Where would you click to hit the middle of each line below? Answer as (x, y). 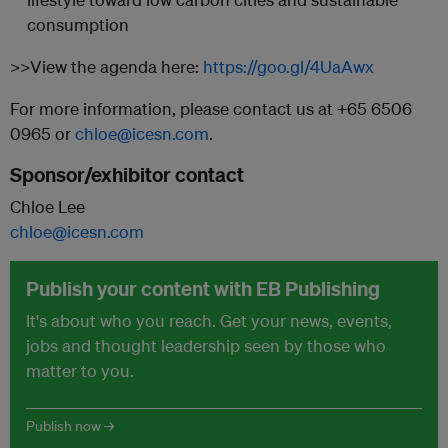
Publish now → (70, 425)
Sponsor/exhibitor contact (127, 174)
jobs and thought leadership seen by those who (206, 345)
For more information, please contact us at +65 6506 (211, 108)
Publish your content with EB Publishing (203, 288)
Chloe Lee (47, 206)
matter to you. (80, 370)
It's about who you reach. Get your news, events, (209, 320)
